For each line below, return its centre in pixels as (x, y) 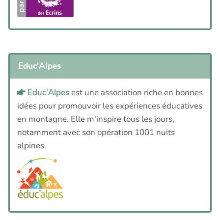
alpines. (32, 145)
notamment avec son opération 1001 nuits (96, 132)
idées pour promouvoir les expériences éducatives (110, 106)
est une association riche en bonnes (136, 92)
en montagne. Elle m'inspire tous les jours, (96, 119)
